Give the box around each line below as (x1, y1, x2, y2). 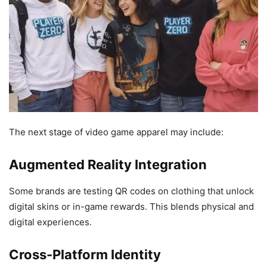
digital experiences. (9, 216, 92, 228)
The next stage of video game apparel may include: (9, 126, 223, 138)
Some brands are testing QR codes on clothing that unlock (9, 185, 254, 197)
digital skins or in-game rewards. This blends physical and (9, 201, 254, 213)
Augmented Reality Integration (9, 157, 207, 173)
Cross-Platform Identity (9, 247, 161, 263)
